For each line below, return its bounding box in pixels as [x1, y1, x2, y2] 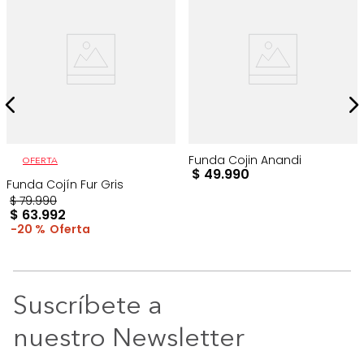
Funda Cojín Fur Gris [6, 176, 123, 193]
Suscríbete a [13, 294, 162, 321]
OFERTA [23, 157, 58, 167]
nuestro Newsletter [13, 327, 245, 353]
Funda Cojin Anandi [188, 152, 301, 169]
